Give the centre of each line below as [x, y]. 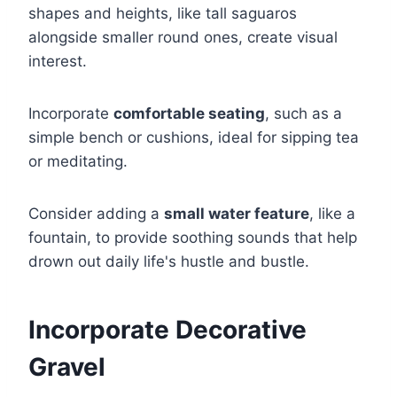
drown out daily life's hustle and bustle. [169, 262]
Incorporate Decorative [167, 330]
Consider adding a [96, 214]
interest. [58, 62]
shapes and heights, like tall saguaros [163, 14]
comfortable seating [189, 114]
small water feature [237, 214]
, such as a [304, 114]
